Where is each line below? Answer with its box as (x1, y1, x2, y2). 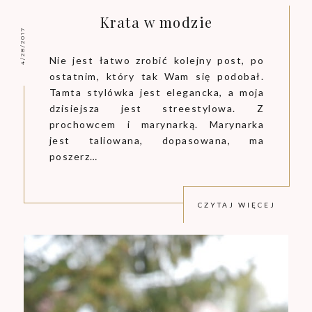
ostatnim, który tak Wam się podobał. (49, 70, 265, 82)
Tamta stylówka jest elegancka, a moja (49, 86, 265, 98)
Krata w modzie (100, 12, 213, 31)
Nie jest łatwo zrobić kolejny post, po (49, 54, 265, 66)
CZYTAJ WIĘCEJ (198, 200, 276, 209)
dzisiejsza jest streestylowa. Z (49, 102, 265, 114)
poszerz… (49, 150, 98, 162)
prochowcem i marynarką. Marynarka (49, 118, 265, 130)
